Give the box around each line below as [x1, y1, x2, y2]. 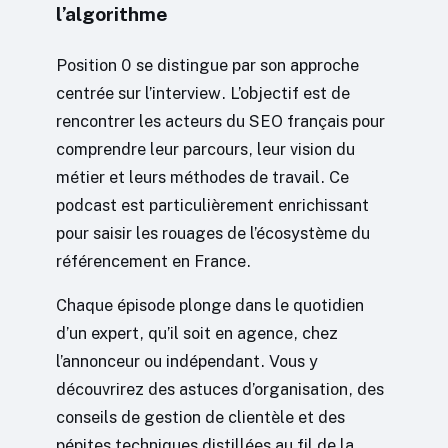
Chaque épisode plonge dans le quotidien [56, 294, 364, 315]
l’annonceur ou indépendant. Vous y [56, 350, 318, 371]
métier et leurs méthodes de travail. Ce [56, 166, 349, 187]
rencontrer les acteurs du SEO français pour [56, 110, 385, 131]
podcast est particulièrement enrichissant [56, 194, 369, 215]
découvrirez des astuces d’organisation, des [56, 378, 384, 399]
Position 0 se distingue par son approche [56, 54, 359, 75]
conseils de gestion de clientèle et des [56, 406, 345, 427]
